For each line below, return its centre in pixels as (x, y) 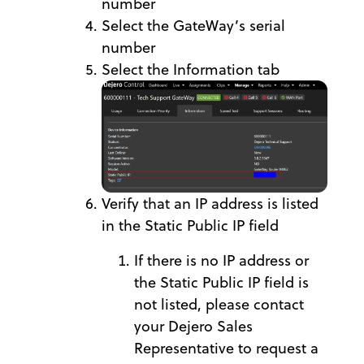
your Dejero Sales (193, 326)
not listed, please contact (219, 304)
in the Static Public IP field (190, 225)
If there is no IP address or (221, 260)
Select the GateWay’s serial (193, 25)
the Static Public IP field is (221, 282)
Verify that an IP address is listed (210, 204)
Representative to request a (226, 348)
